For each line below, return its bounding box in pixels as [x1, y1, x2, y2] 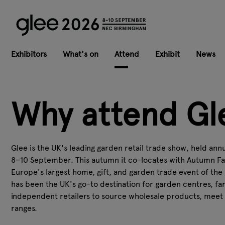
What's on [63, 49, 98, 59]
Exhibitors [11, 49, 47, 59]
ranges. [11, 203, 37, 213]
